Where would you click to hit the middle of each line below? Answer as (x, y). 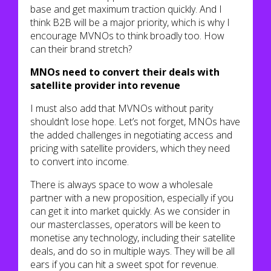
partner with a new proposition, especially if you (132, 198)
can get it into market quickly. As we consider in (130, 211)
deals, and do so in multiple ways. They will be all (132, 251)
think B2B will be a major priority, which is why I (130, 22)
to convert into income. (80, 162)
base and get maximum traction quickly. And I (126, 9)
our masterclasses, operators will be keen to (126, 224)
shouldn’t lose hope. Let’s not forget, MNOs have (135, 122)
